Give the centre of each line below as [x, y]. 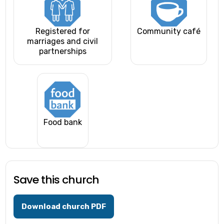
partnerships [62, 51]
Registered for [62, 31]
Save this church [56, 180]
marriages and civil [63, 41]
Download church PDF [64, 207]
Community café [169, 31]
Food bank [62, 122]
